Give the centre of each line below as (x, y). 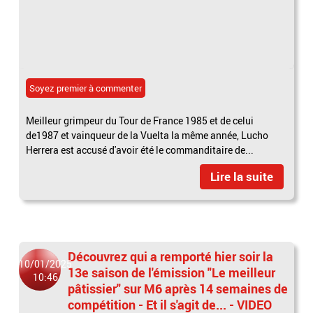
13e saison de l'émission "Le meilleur (172, 272)
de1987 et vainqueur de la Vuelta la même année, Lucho (147, 135)
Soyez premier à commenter (86, 88)
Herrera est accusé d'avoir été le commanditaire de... (140, 150)
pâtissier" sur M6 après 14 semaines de (178, 288)
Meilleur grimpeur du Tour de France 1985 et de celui (140, 120)
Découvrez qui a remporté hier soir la (171, 256)
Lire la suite (241, 176)
